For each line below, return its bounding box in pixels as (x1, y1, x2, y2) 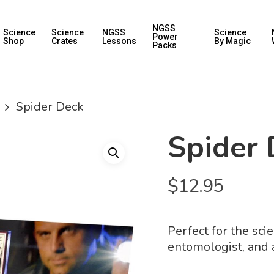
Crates (51, 36, 78, 46)
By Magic (213, 36, 251, 46)
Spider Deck (13, 98, 84, 115)
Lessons (102, 36, 137, 46)
